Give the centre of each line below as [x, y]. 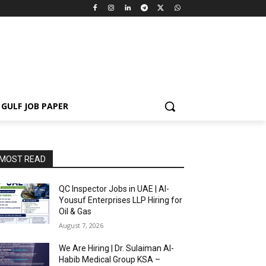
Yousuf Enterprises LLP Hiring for [121, 200]
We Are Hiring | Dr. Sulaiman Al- [117, 248]
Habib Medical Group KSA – [110, 259]
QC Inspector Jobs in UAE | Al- [114, 189]
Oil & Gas [75, 211]
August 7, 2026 [81, 225]
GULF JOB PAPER [35, 106]
